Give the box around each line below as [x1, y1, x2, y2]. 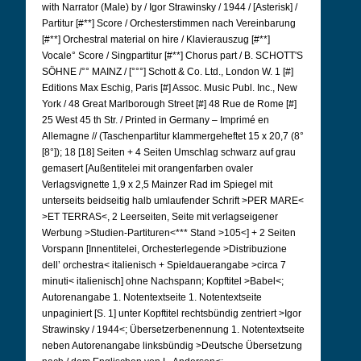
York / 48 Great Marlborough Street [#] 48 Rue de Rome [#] [42, 98, 297, 110]
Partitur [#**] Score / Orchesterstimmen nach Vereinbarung [42, 18, 296, 29]
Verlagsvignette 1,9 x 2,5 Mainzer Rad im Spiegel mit [42, 179, 272, 190]
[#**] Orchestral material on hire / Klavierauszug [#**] [42, 34, 270, 45]
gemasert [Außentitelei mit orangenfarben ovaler [42, 163, 253, 174]
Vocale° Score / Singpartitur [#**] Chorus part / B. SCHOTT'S [42, 50, 303, 61]
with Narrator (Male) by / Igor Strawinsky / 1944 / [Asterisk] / [42, 2, 297, 13]
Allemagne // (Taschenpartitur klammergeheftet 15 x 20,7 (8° [42, 131, 304, 142]
